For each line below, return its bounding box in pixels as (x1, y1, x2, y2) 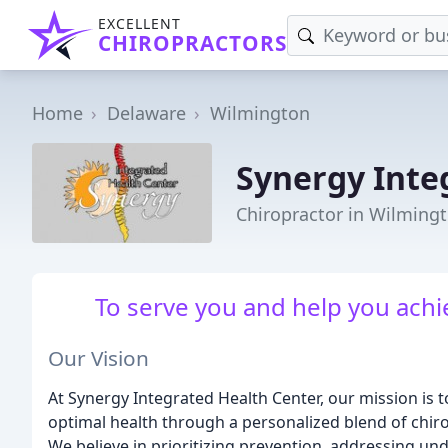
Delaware (107, 101, 186, 125)
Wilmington (210, 101, 310, 125)
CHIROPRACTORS (98, 29, 287, 57)
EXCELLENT (98, 14, 181, 33)
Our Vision (48, 343, 149, 372)
